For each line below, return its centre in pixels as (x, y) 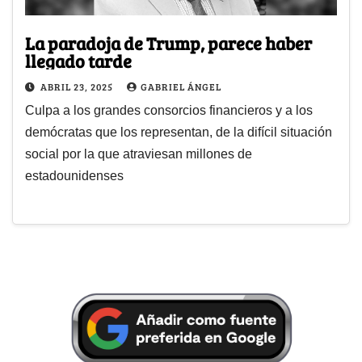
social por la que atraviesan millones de (139, 154)
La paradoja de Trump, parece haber (168, 43)
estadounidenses (74, 176)
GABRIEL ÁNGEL (181, 87)
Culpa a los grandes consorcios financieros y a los (169, 111)
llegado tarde (78, 61)
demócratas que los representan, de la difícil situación (179, 133)
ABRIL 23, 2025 (78, 87)
